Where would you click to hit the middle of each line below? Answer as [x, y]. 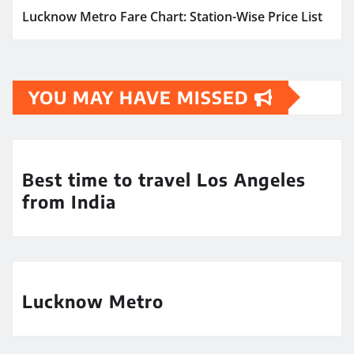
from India [69, 201]
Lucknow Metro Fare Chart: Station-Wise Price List [172, 16]
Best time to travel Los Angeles [164, 179]
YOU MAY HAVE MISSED [141, 97]
